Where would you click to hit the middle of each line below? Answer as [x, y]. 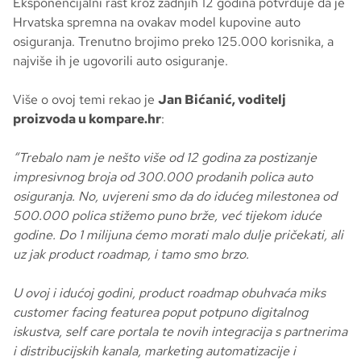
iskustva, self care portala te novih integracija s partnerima [180, 331]
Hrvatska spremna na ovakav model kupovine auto [157, 22]
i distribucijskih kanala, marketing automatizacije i [154, 351]
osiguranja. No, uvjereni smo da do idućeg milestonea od [175, 196]
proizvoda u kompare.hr [87, 118]
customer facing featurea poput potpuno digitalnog [160, 312]
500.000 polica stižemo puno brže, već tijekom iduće [167, 215]
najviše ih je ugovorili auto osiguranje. [120, 60]
